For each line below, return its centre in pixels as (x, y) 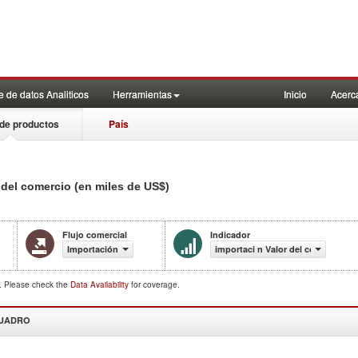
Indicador (230, 235)
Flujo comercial (95, 235)
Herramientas (142, 94)
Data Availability (101, 284)
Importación (93, 249)
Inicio (295, 94)
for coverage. (155, 284)
